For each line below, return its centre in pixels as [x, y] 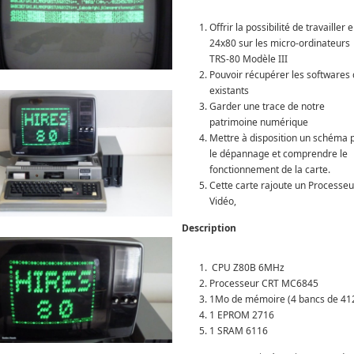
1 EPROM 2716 [242, 314]
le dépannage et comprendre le [279, 153]
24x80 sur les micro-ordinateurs [280, 43]
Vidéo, [223, 201]
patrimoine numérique [259, 122]
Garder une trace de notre [267, 106]
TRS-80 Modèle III [249, 58]
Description [209, 228]
